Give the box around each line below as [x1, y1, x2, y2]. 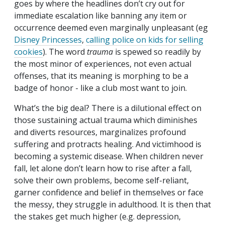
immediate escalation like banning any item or [14, 10, 187, 22]
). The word [43, 46, 87, 58]
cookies [14, 46, 43, 58]
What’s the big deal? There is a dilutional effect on [14, 102, 201, 114]
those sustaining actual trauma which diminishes [14, 115, 197, 126]
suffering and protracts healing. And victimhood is [14, 139, 201, 150]
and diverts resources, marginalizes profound [14, 127, 186, 138]
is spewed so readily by [113, 46, 201, 58]
